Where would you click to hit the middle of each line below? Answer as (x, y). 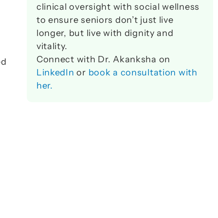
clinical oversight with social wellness (118, 7)
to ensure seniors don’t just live (105, 20)
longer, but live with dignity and (105, 33)
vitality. (53, 46)
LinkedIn (55, 73)
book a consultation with (143, 73)
